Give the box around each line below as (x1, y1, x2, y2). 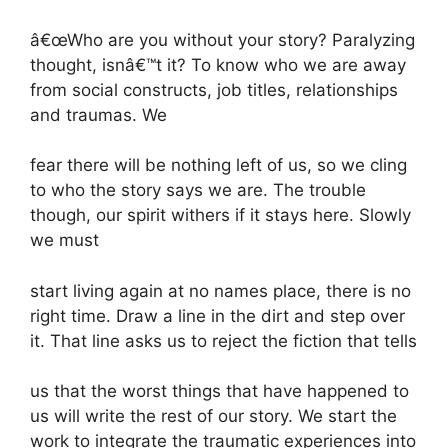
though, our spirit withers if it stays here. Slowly (30, 205, 411, 226)
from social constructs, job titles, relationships (30, 79, 398, 100)
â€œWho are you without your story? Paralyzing (30, 29, 415, 50)
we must (30, 230, 99, 251)
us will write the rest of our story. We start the (30, 406, 397, 427)
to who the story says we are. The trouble (30, 180, 366, 201)
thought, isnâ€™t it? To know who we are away (30, 54, 406, 75)
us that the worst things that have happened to (30, 381, 409, 402)
